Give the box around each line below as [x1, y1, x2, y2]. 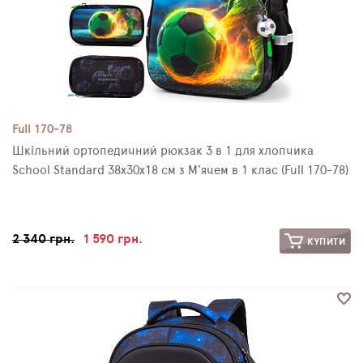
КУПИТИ [304, 236, 346, 246]
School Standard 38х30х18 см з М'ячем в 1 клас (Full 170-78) [12, 164, 348, 177]
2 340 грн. [12, 232, 75, 246]
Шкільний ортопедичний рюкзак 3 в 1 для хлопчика [12, 144, 314, 157]
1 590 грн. [83, 232, 143, 246]
